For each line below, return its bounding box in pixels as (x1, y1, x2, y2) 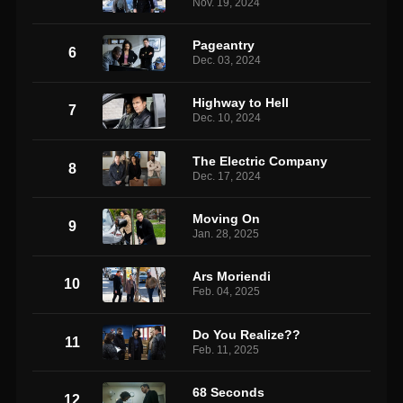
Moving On (193, 210, 261, 226)
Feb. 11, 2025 (193, 343, 260, 356)
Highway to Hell (193, 95, 290, 111)
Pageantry (193, 37, 255, 52)
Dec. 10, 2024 (193, 112, 262, 125)
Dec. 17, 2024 (193, 169, 262, 183)
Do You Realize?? (193, 327, 301, 342)
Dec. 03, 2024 (193, 53, 262, 67)
